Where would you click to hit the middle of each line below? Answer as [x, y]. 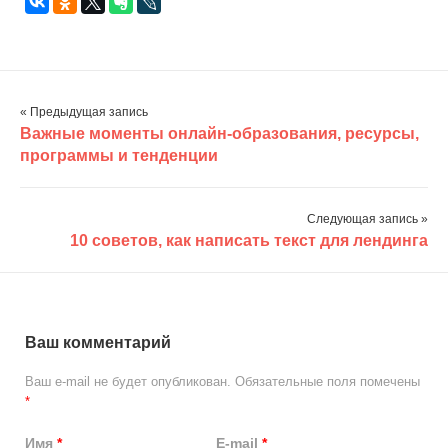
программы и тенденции [119, 155]
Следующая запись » [367, 219]
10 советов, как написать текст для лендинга [249, 240]
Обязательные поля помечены [325, 381]
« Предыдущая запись [84, 112]
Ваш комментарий [98, 342]
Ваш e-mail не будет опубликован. [128, 381]
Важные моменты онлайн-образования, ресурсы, [219, 133]
